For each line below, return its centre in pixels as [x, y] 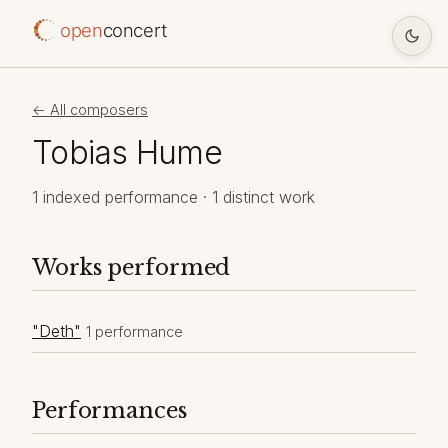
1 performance [134, 331]
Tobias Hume [127, 152]
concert [135, 30]
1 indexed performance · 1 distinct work [173, 196]
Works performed [131, 267]
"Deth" [56, 330]
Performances [109, 410]
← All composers [90, 110]
